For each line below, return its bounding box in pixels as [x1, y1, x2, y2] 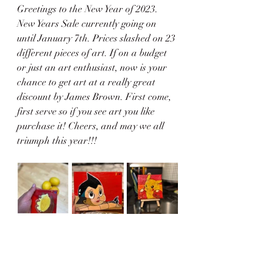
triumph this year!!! [17, 134, 97, 147]
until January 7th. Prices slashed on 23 [17, 32, 178, 44]
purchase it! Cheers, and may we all [17, 119, 166, 132]
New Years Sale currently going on [17, 17, 159, 30]
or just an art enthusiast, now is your [17, 61, 169, 74]
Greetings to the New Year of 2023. [17, 2, 160, 15]
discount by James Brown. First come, [17, 90, 174, 103]
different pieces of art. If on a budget [17, 46, 169, 59]
